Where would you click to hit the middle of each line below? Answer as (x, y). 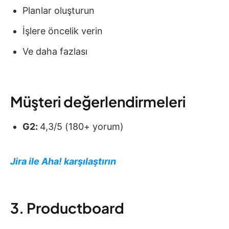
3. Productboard (67, 208)
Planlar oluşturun (59, 11)
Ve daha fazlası (55, 52)
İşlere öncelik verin (63, 31)
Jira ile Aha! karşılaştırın (63, 162)
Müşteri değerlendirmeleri (98, 102)
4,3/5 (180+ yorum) (82, 127)
